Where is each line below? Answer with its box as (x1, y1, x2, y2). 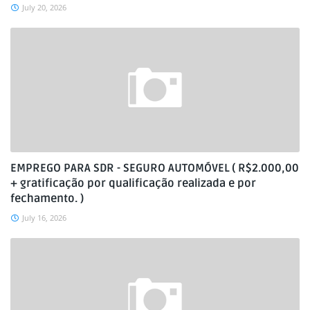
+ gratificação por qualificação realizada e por (10, 176, 256, 190)
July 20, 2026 (22, 2, 66, 12)
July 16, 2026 (22, 212, 66, 223)
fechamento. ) (10, 192, 84, 206)
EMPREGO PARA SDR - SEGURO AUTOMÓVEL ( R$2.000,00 (10, 161, 299, 175)
